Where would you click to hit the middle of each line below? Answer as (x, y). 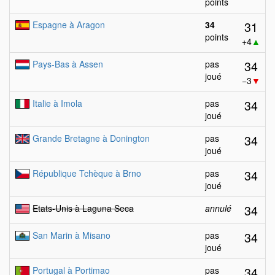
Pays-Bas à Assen (68, 64)
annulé (218, 208)
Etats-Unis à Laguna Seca (83, 208)
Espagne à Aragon (69, 25)
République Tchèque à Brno (87, 173)
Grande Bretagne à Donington (91, 138)
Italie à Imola (57, 103)
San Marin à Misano (72, 235)
